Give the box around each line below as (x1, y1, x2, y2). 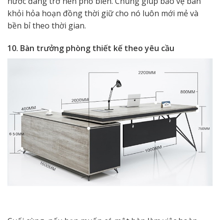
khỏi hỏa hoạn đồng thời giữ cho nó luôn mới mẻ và (7, 8, 198, 19)
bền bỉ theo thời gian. (7, 20, 86, 31)
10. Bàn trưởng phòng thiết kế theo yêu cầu (7, 43, 174, 54)
